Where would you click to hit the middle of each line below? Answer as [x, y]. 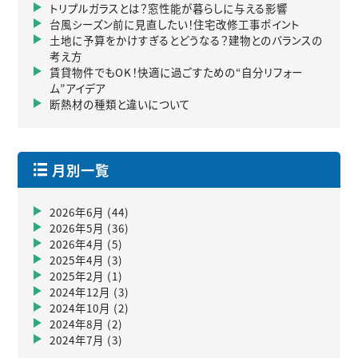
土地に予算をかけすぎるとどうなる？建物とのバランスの [187, 40]
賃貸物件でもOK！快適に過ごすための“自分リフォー [177, 72]
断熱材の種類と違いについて [120, 104]
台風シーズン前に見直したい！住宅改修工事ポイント [175, 24]
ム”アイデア [78, 88]
